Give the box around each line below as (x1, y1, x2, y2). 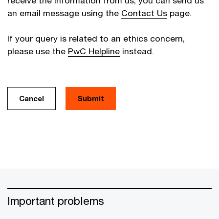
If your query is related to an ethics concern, (7, 33, 185, 44)
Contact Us (121, 8, 167, 18)
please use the (7, 46, 68, 56)
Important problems (7, 194, 104, 207)
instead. (120, 46, 154, 56)
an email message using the (7, 8, 121, 18)
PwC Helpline (68, 46, 120, 56)
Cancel (19, 94, 44, 103)
